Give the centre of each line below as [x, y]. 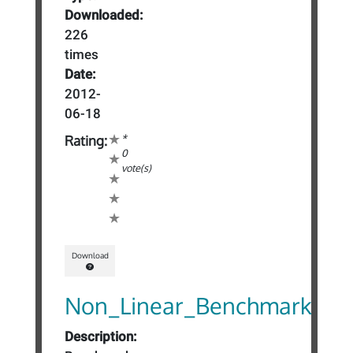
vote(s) [137, 168]
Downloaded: [104, 15]
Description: [101, 336]
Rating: [86, 141]
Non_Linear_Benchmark [189, 305]
